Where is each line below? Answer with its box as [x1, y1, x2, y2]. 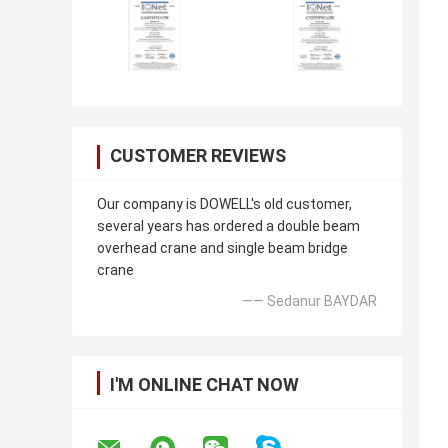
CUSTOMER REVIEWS [110, 145, 286, 167]
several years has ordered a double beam [97, 218, 360, 235]
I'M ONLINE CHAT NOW [110, 374, 299, 396]
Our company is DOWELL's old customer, [97, 196, 352, 213]
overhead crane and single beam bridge [97, 240, 348, 257]
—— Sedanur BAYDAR [242, 293, 377, 310]
